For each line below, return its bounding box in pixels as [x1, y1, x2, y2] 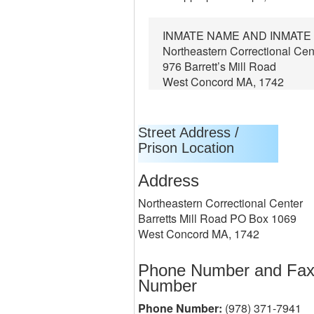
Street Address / [138, 125, 239, 140]
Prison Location [138, 140, 234, 156]
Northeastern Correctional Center [138, 195, 303, 211]
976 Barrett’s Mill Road [163, 58, 279, 74]
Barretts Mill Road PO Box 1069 [138, 210, 296, 226]
